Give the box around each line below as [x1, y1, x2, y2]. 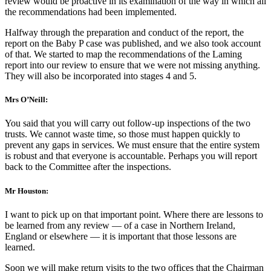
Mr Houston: [5, 186, 48, 195]
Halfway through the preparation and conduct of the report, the [5, 27, 244, 38]
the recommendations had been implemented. [5, 7, 177, 18]
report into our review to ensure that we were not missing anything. [5, 60, 260, 71]
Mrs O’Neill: [5, 95, 48, 105]
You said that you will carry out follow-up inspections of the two [5, 118, 250, 129]
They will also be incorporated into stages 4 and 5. [5, 71, 197, 82]
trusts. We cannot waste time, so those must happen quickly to [5, 129, 240, 140]
